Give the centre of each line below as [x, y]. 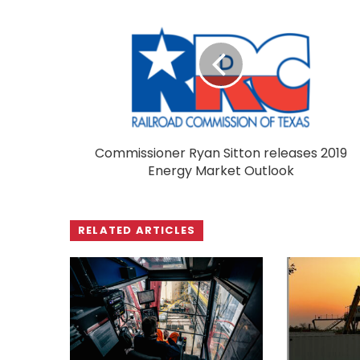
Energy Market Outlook [221, 170]
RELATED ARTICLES [137, 230]
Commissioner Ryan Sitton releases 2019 [221, 153]
